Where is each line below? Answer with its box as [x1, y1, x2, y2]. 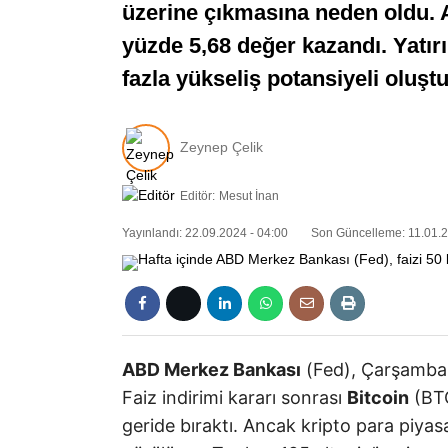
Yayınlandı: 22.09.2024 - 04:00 [122, 226, 288, 241]
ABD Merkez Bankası [122, 359, 301, 381]
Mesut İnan [219, 188, 279, 203]
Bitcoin [347, 387, 409, 409]
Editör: [180, 188, 215, 203]
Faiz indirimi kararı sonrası [122, 387, 347, 409]
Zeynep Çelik [180, 139, 263, 156]
